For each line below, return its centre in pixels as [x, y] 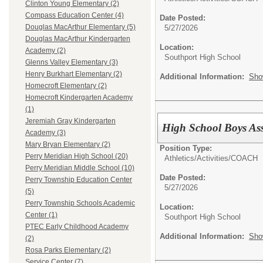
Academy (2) [45, 51]
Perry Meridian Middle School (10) [80, 168]
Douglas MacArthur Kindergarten [78, 39]
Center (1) [41, 215]
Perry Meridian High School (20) [77, 156]
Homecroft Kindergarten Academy [79, 98]
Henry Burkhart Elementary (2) [74, 74]
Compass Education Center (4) [75, 16]
